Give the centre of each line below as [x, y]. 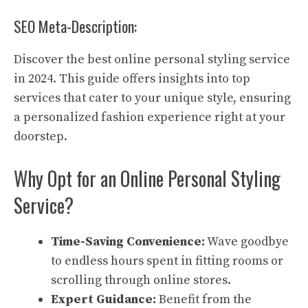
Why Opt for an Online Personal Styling [147, 178]
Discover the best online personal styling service [152, 59]
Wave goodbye [247, 242]
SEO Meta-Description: [75, 26]
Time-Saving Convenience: [128, 242]
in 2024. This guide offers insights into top [132, 79]
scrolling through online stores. [141, 280]
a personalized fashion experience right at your [150, 117]
